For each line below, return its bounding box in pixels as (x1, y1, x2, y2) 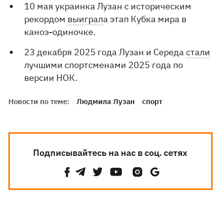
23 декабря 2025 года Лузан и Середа (24, 46, 186, 58)
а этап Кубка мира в (103, 13, 187, 25)
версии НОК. (24, 72, 78, 83)
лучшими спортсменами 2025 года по (24, 59, 184, 71)
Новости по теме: (8, 97, 70, 106)
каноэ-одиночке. (24, 26, 96, 37)
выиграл (68, 13, 104, 25)
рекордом (24, 13, 68, 25)
